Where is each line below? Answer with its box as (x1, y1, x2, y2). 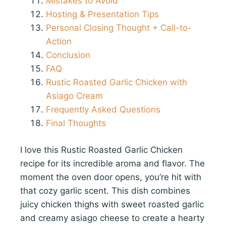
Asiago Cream (46, 91, 103, 101)
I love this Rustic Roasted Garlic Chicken (20, 144, 183, 155)
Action (46, 36, 72, 46)
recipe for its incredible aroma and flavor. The (20, 158, 205, 168)
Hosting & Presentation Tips (46, 9, 159, 19)
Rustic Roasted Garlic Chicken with (46, 77, 187, 87)
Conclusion (46, 50, 90, 60)
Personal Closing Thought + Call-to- (46, 23, 192, 33)
